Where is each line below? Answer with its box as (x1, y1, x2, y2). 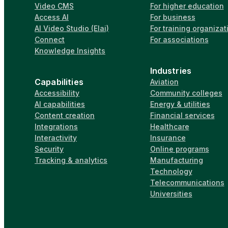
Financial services (150, 110, 215, 120)
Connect (35, 35, 65, 44)
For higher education (150, 1, 224, 10)
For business (150, 12, 195, 21)
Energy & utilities (150, 99, 210, 108)
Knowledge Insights (35, 46, 105, 55)
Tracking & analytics (35, 155, 107, 164)
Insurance (150, 133, 186, 142)
